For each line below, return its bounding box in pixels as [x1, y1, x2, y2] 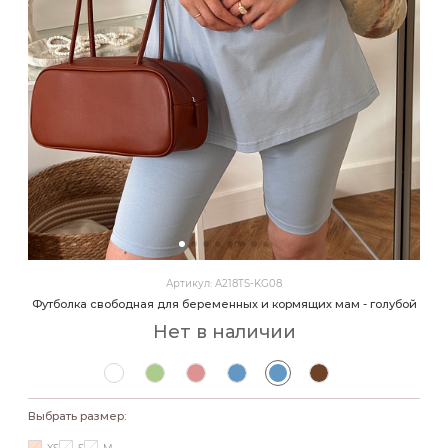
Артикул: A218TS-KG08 [166, 277, 282, 290]
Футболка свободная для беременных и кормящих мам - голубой [31, 297, 417, 311]
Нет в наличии [152, 321, 296, 343]
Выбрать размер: [28, 409, 126, 423]
